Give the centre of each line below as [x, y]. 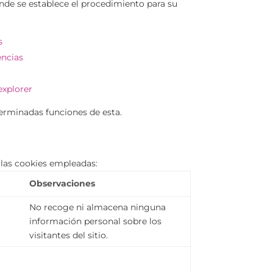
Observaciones [62, 184]
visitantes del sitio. [69, 236]
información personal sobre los [96, 222]
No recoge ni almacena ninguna [98, 207]
